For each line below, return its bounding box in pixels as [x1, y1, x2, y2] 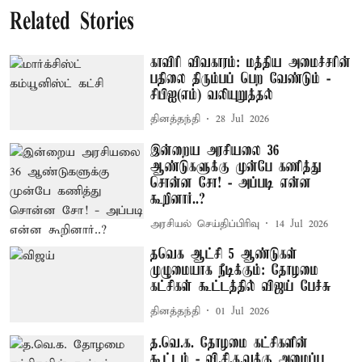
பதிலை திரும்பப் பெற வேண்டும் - [150, 70, 331, 87]
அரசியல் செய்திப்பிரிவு [150, 217, 260, 231]
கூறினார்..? [150, 192, 206, 208]
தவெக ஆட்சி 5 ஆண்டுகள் [150, 246, 298, 263]
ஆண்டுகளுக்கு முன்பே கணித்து [150, 159, 322, 176]
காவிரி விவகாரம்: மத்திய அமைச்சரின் [150, 54, 351, 71]
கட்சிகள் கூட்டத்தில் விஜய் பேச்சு [150, 279, 332, 296]
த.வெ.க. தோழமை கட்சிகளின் [150, 335, 309, 351]
